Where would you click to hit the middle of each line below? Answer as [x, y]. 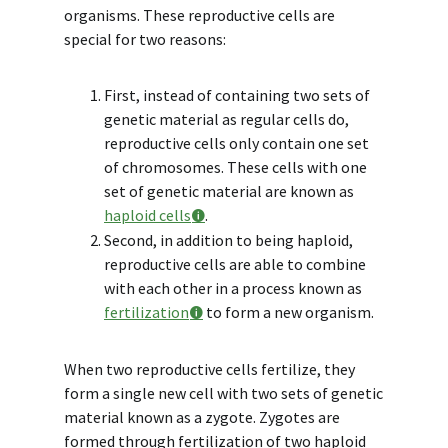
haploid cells [147, 214]
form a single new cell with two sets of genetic [223, 392]
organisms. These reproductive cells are [199, 14]
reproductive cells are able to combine [235, 263]
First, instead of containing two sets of [237, 94]
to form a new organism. [290, 311]
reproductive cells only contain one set [236, 142]
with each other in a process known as [233, 287]
